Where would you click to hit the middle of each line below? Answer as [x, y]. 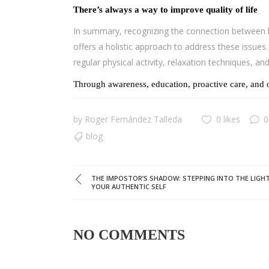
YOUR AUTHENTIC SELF [129, 186]
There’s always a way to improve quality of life [165, 10]
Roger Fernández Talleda [133, 119]
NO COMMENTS [129, 234]
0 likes [228, 119]
